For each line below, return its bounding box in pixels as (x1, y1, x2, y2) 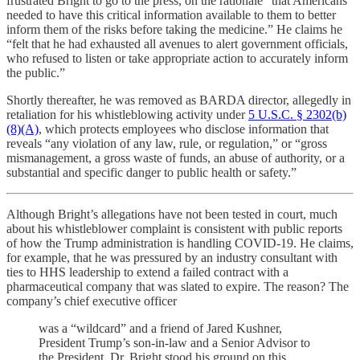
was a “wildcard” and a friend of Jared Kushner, (39, 321, 282, 335)
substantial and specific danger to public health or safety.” (6, 165, 297, 179)
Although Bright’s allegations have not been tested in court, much (6, 207, 337, 221)
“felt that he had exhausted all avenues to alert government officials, (6, 36, 348, 51)
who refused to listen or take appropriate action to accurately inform (6, 51, 348, 65)
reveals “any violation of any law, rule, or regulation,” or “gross (6, 136, 327, 150)
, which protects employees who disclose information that (39, 121, 329, 136)
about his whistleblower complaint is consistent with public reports (6, 221, 342, 235)
